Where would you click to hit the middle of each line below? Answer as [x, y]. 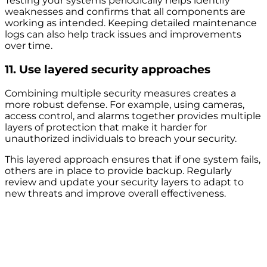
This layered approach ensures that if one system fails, [133, 159]
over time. [29, 46]
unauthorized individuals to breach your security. [121, 138]
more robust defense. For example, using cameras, [125, 104]
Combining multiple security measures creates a [120, 93]
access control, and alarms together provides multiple [133, 116]
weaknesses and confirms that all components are [125, 12]
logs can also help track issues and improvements [123, 35]
